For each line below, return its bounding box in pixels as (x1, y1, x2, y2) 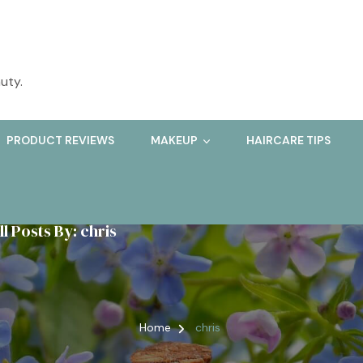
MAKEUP (151, 133, 198, 148)
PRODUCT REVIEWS (6, 133, 114, 148)
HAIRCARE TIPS (246, 133, 331, 148)
